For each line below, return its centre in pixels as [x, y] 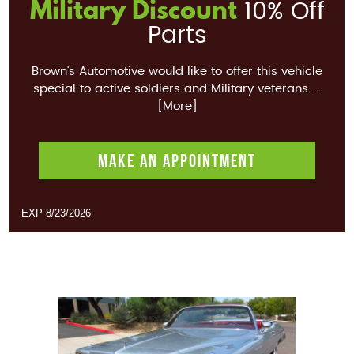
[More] [177, 107]
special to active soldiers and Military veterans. [171, 89]
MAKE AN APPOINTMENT [177, 161]
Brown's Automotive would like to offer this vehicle [177, 72]
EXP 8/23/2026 [56, 213]
